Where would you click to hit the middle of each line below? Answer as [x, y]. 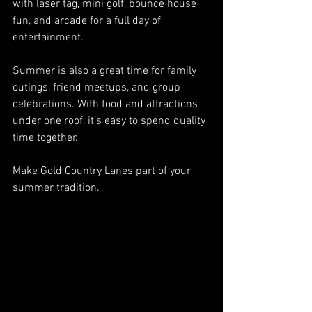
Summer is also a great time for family [106, 71]
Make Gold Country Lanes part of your [103, 171]
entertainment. [48, 38]
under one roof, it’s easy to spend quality [110, 121]
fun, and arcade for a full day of [88, 21]
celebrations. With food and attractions [107, 104]
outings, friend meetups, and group [98, 88]
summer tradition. [56, 188]
